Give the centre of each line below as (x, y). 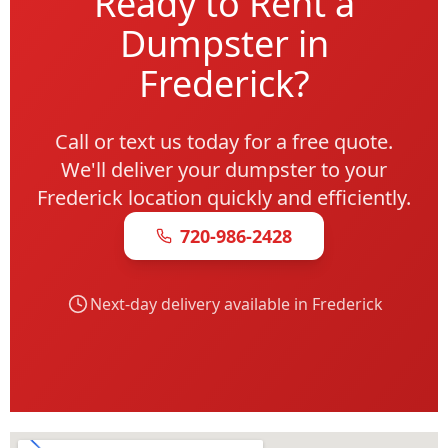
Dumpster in (224, 43)
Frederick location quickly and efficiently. (224, 197)
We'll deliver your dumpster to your (224, 169)
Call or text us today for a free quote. (224, 141)
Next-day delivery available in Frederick (236, 303)
